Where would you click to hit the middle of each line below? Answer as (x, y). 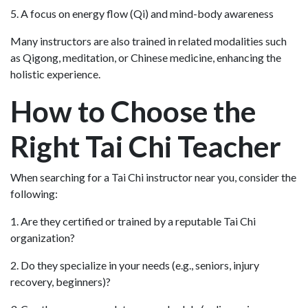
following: (34, 193)
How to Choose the (133, 111)
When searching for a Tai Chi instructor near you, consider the (153, 177)
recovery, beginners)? (60, 281)
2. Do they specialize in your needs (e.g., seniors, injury (135, 265)
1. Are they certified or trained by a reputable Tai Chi (133, 221)
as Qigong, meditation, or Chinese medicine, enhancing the (146, 57)
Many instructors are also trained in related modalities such (148, 41)
